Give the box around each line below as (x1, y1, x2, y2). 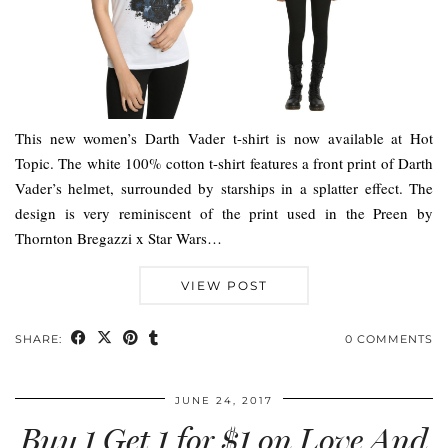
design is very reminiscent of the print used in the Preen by (15, 203, 433, 224)
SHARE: (15, 332, 66, 347)
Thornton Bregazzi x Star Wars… (15, 228, 222, 249)
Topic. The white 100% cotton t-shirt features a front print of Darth (15, 153, 433, 174)
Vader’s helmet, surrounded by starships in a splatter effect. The (15, 178, 433, 199)
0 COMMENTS (345, 332, 433, 347)
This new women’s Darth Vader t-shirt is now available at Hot (15, 128, 433, 149)
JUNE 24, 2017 (175, 394, 273, 408)
